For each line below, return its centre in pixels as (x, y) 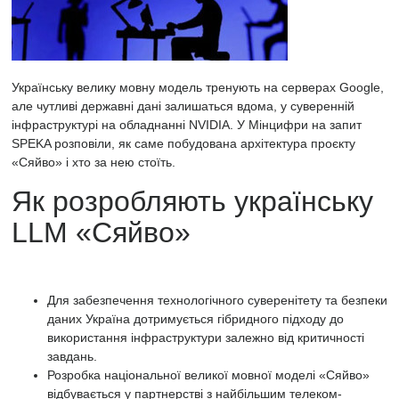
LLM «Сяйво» (101, 232)
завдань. (72, 356)
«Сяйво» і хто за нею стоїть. (94, 162)
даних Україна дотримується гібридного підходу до (195, 319)
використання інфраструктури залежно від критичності (206, 338)
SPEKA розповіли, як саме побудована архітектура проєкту (183, 143)
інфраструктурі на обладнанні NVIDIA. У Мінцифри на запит (187, 125)
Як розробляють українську (192, 201)
